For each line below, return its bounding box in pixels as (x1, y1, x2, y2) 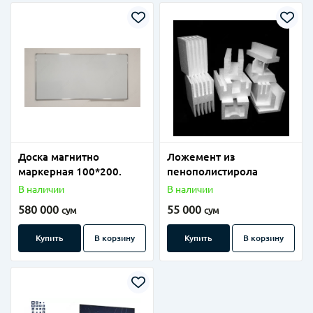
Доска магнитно (18, 151, 99, 163)
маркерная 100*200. (18, 166, 122, 177)
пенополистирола (167, 166, 258, 177)
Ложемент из (167, 151, 235, 163)
